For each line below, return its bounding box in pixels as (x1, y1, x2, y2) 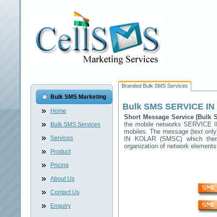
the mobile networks (124, 121, 184, 128)
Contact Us (50, 189, 79, 196)
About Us (50, 175, 75, 182)
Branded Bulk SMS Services (122, 83, 188, 89)
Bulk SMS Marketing (50, 93, 106, 100)
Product (50, 148, 71, 155)
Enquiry (50, 202, 71, 209)
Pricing (50, 162, 69, 169)
